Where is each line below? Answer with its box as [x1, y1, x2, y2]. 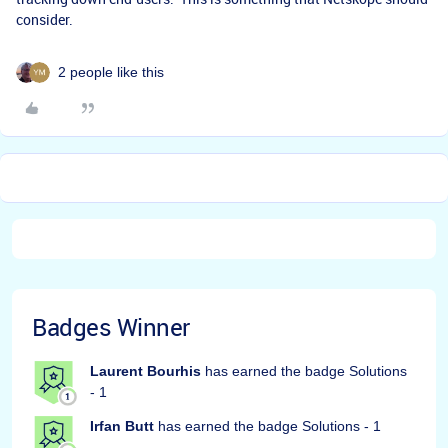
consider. [16, 10, 73, 30]
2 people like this [58, 64, 164, 81]
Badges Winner [32, 311, 190, 344]
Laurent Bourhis [90, 363, 201, 380]
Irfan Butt [90, 418, 154, 435]
